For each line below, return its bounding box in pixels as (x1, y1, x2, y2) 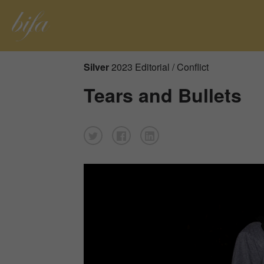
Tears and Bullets (84, 81, 242, 108)
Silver (84, 60, 109, 74)
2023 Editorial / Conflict (111, 60, 209, 74)
